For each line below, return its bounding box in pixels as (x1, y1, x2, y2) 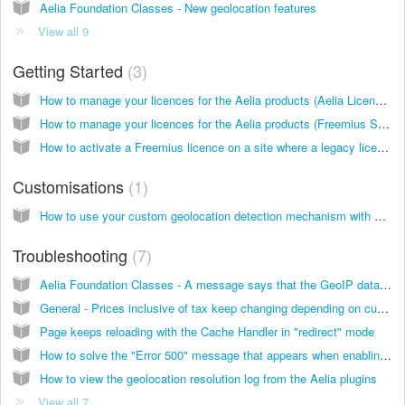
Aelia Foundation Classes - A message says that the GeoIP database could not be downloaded (380, 275, 391, 293)
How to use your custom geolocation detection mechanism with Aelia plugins (374, 206, 386, 224)
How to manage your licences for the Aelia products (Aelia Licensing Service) (375, 90, 387, 108)
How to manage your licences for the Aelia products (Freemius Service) (378, 114, 390, 132)
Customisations (13, 174, 128, 198)
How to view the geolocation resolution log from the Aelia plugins (40, 369, 377, 387)
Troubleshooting (13, 242, 132, 267)
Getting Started (13, 58, 127, 82)
